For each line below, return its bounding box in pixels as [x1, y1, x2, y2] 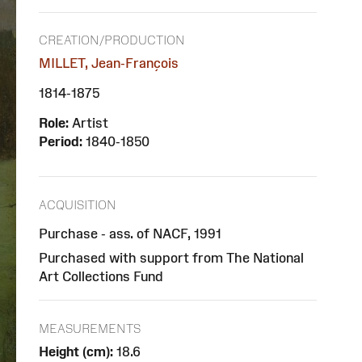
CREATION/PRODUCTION [39, 33, 185, 48]
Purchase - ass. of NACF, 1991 [39, 225, 221, 241]
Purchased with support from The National [39, 250, 304, 265]
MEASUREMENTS [39, 321, 141, 335]
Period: [39, 134, 82, 149]
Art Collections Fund [39, 268, 163, 284]
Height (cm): [39, 343, 113, 359]
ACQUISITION [39, 197, 116, 212]
